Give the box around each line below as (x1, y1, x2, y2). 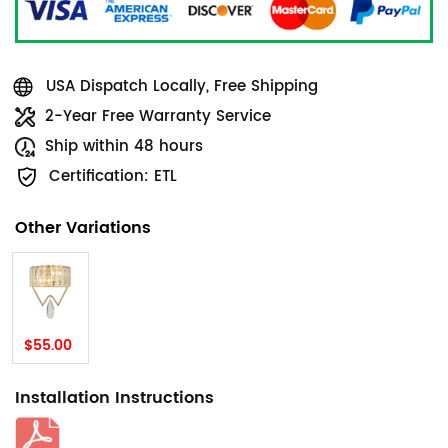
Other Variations (15, 215, 151, 242)
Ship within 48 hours (45, 134, 203, 160)
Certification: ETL (49, 164, 177, 190)
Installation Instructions (15, 385, 214, 412)
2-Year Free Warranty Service (45, 104, 271, 130)
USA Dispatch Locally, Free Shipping (46, 74, 318, 100)
